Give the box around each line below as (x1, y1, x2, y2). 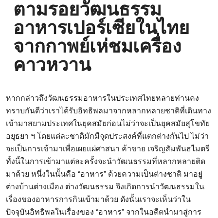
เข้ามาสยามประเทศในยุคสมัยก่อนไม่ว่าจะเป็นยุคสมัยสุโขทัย (6, 119, 210, 128)
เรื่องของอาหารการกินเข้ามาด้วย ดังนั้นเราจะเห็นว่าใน (6, 195, 191, 204)
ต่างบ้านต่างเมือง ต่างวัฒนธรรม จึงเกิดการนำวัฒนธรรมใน (6, 182, 204, 191)
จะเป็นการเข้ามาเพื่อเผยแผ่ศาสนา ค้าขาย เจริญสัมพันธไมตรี (6, 145, 210, 153)
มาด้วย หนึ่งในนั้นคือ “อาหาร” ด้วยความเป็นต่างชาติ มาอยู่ (6, 170, 202, 179)
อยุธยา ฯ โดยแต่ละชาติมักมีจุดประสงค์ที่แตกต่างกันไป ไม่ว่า (6, 132, 209, 141)
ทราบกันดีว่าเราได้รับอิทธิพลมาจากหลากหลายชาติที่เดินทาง (6, 107, 211, 115)
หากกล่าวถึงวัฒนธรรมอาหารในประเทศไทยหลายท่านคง (6, 94, 199, 103)
